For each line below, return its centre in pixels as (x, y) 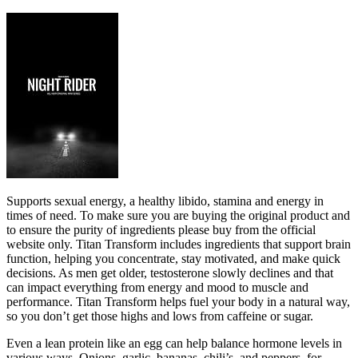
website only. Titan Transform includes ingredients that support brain (179, 244)
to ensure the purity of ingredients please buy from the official (161, 229)
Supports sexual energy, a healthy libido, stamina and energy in (165, 201)
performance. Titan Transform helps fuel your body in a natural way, (178, 301)
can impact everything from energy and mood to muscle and (157, 287)
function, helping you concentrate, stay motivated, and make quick (173, 258)
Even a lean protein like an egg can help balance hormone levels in (174, 343)
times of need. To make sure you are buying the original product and (178, 215)
